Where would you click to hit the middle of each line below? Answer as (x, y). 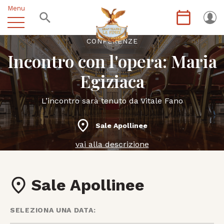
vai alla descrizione (112, 144)
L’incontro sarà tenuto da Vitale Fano (112, 101)
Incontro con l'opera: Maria (112, 61)
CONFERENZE (112, 41)
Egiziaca (112, 81)
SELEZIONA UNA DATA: (53, 210)
